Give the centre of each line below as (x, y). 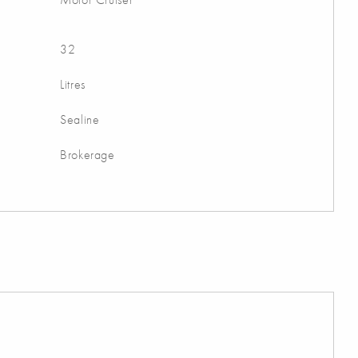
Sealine (80, 120)
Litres (73, 85)
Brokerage (88, 155)
